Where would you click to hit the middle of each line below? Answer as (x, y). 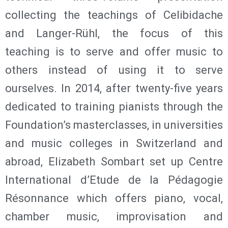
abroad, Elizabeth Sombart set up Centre (114, 161)
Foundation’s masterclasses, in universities (114, 125)
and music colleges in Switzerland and (114, 143)
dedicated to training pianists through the (114, 106)
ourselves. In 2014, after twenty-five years (114, 88)
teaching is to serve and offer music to (114, 51)
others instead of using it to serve (114, 70)
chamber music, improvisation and (114, 216)
